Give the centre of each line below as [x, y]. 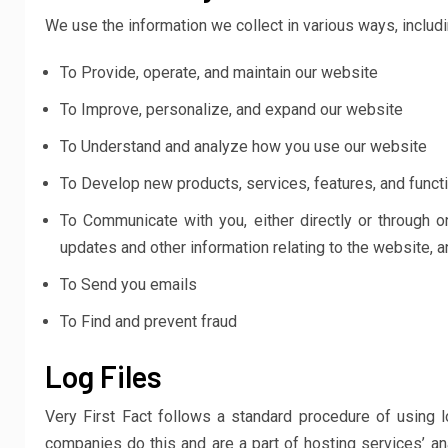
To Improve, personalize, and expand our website [231, 109]
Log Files [103, 376]
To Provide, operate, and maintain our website [219, 72]
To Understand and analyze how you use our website [243, 146]
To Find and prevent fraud [148, 321]
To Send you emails [128, 284]
